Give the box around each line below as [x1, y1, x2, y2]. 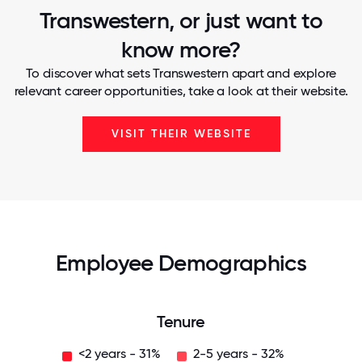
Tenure [157, 312, 205, 331]
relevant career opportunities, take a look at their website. [14, 83, 348, 99]
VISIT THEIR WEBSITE [111, 127, 251, 141]
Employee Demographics [55, 250, 307, 276]
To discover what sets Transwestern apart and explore [25, 65, 337, 81]
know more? [121, 36, 241, 63]
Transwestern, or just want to [39, 7, 323, 34]
